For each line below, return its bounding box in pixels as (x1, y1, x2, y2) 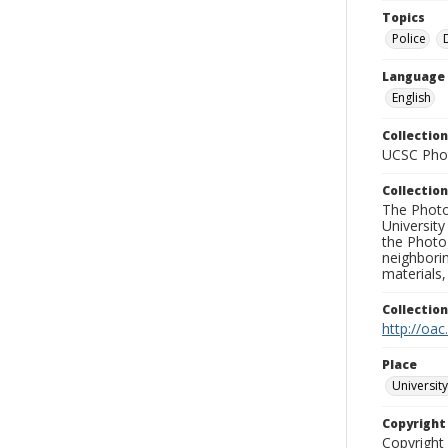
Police (392, 30, 426, 47)
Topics (382, 9, 425, 26)
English (392, 89, 431, 106)
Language (382, 68, 445, 85)
